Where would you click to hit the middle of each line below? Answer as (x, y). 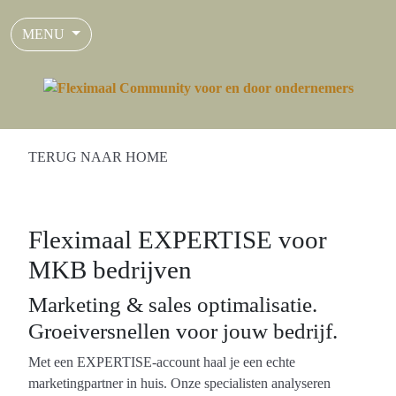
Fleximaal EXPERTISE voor (178, 240)
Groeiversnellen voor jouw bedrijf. (183, 331)
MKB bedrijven (110, 270)
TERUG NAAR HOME (98, 157)
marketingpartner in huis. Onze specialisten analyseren (179, 383)
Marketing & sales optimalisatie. (173, 305)
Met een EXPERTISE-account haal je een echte (162, 362)
